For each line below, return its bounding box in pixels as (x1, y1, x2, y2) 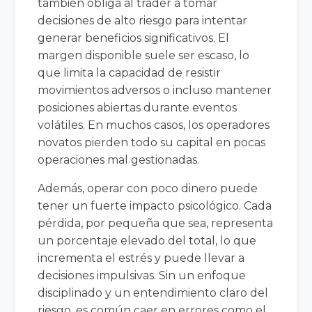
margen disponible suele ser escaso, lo (38, 48, 250, 62)
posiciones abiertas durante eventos (38, 100, 237, 114)
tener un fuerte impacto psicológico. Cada (38, 198, 272, 212)
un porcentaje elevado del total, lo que (38, 233, 257, 247)
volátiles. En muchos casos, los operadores (38, 118, 270, 132)
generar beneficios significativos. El (38, 31, 230, 45)
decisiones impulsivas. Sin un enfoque (38, 268, 247, 282)
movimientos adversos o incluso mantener (38, 83, 272, 97)
